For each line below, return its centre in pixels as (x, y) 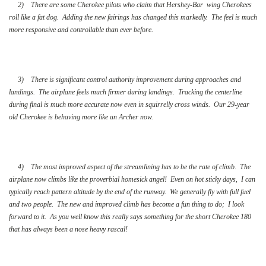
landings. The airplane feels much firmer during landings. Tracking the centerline (126, 92)
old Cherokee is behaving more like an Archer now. (81, 117)
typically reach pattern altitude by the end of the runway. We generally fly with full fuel (130, 191)
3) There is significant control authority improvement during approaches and (125, 79)
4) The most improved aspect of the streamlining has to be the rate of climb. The (130, 167)
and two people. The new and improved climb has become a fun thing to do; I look (126, 204)
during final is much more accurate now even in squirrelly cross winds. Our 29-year (129, 104)
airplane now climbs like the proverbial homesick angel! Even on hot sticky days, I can (132, 179)
